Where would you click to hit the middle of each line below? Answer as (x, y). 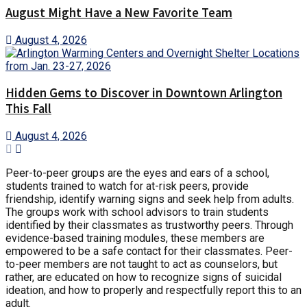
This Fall (28, 109)
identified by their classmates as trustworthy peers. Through (149, 225)
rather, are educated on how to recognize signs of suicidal (144, 278)
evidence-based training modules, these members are (135, 238)
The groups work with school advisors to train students (137, 212)
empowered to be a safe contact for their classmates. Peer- (149, 251)
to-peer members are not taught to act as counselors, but (142, 265)
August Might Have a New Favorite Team (119, 12)
